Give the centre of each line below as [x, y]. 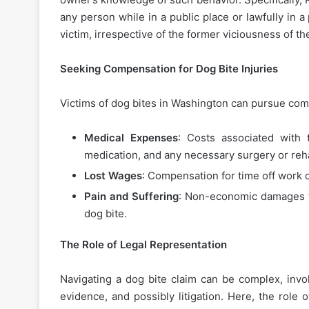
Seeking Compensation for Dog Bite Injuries [169, 69]
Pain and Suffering [131, 197]
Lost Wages [113, 176]
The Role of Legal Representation [143, 245]
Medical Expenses [131, 138]
